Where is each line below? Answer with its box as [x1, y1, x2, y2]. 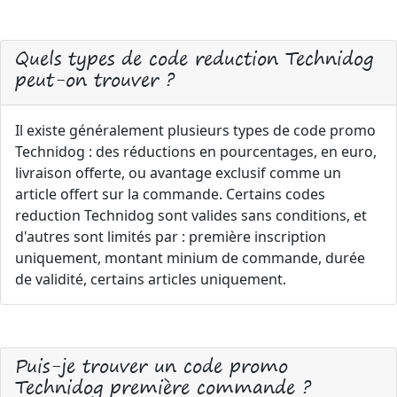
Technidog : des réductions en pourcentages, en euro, [15, 141, 377, 161]
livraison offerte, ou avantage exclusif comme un [15, 162, 341, 183]
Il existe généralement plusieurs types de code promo [15, 120, 376, 140]
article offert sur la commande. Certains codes [15, 183, 325, 204]
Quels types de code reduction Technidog [15, 42, 373, 74]
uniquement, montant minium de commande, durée [15, 247, 365, 268]
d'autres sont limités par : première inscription [15, 226, 326, 246]
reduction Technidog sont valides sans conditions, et [15, 205, 367, 225]
